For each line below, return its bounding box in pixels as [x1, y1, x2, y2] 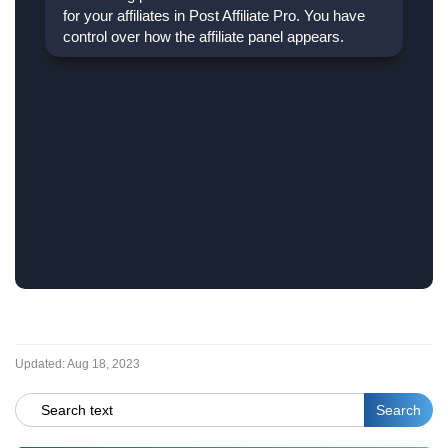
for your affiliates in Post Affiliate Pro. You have [63, 7, 365, 24]
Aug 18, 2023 [67, 357, 140, 371]
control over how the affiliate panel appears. [63, 28, 344, 45]
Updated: [15, 357, 65, 371]
